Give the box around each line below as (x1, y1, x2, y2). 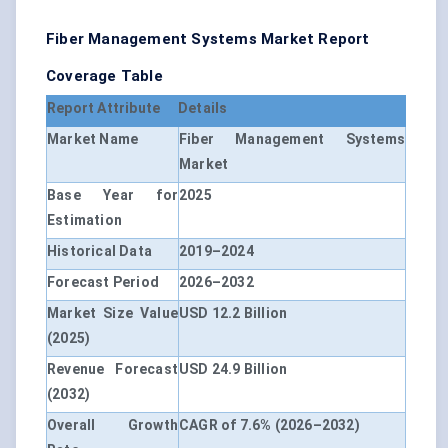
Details (178, 100, 228, 117)
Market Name (47, 131, 139, 148)
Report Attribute (47, 100, 161, 117)
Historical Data (47, 243, 152, 260)
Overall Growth (47, 417, 178, 434)
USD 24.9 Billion (179, 361, 288, 378)
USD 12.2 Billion (179, 305, 288, 322)
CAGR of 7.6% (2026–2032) (179, 417, 360, 434)
